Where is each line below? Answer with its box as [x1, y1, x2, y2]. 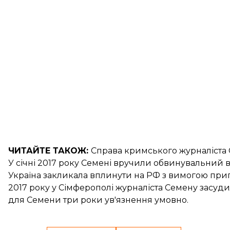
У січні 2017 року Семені [8, 158, 113, 168]
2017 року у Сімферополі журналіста [8, 183, 165, 193]
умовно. [152, 195, 188, 205]
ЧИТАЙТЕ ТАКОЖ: [8, 146, 91, 156]
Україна [8, 170, 43, 180]
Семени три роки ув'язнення [27, 195, 152, 205]
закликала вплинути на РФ [43, 170, 160, 180]
